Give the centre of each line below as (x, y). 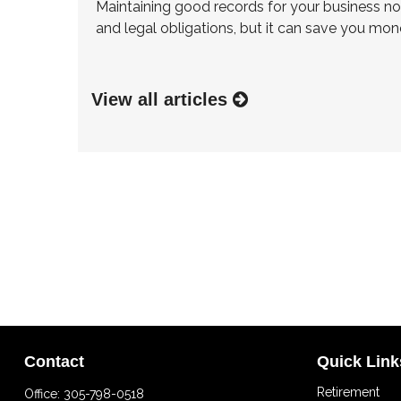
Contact (54, 362)
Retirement (349, 392)
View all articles (162, 100)
